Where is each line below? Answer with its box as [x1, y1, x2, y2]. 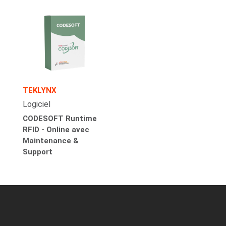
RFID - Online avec [22, 125, 89, 135]
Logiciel [22, 99, 50, 109]
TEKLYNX [22, 86, 56, 95]
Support [22, 147, 52, 157]
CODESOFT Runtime [22, 114, 97, 124]
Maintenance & [22, 136, 79, 146]
